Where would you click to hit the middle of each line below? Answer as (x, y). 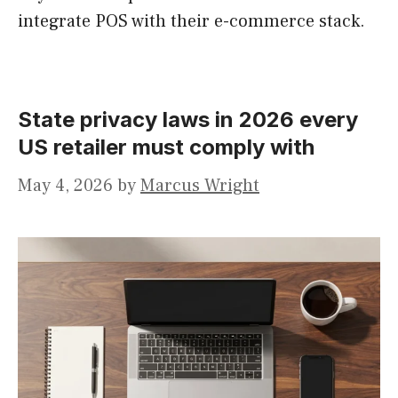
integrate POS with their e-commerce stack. (191, 22)
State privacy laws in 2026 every (188, 120)
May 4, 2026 (65, 186)
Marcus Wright (200, 186)
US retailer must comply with (166, 147)
